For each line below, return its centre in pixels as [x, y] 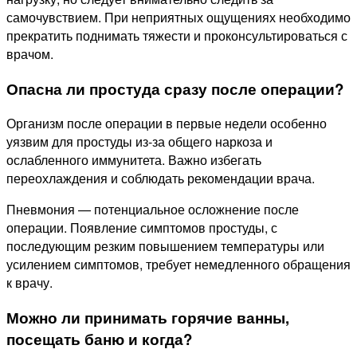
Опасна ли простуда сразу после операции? [175, 88]
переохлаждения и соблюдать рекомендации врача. [161, 178]
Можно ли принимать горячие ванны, [148, 317]
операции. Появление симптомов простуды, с [142, 228]
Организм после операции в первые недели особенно [167, 124]
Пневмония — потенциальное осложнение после [153, 210]
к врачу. [29, 283]
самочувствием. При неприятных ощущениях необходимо [178, 17]
